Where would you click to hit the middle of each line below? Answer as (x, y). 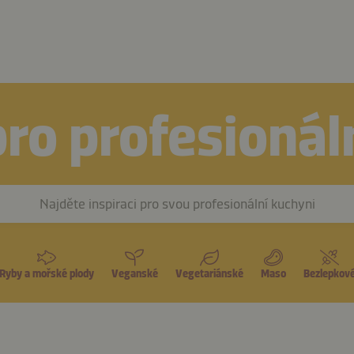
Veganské (134, 274)
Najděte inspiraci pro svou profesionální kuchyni (177, 204)
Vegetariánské (209, 274)
